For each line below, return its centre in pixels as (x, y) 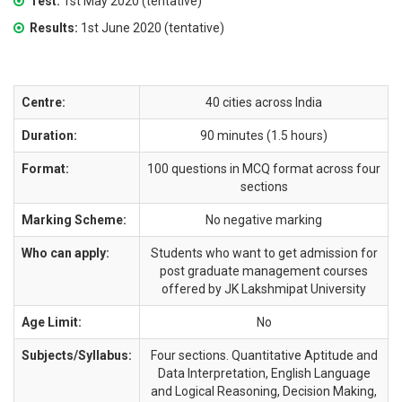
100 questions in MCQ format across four (264, 168)
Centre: (44, 102)
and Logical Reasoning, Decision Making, (264, 391)
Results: (56, 27)
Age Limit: (52, 322)
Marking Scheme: (74, 219)
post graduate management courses (264, 271)
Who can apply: (66, 253)
